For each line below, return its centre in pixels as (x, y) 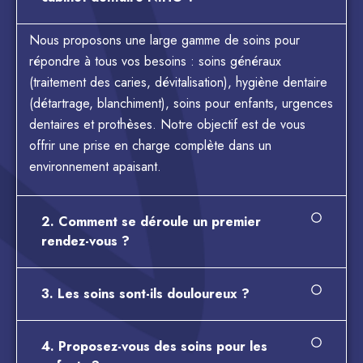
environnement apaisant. (95, 166)
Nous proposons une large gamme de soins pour (164, 40)
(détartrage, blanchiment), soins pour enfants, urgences (181, 103)
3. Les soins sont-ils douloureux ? (145, 293)
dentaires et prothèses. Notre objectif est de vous (167, 124)
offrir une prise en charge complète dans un (150, 145)
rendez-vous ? (85, 241)
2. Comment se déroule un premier (151, 221)
